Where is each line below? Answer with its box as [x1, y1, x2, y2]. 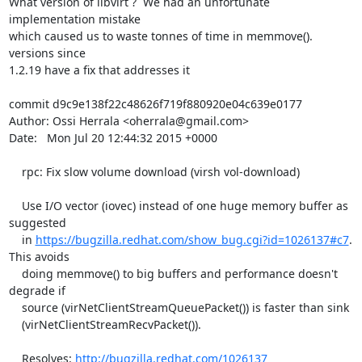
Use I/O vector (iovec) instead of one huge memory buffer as [8, 198, 22, 213]
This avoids [8, 249, 69, 264]
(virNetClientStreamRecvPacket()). [8, 317, 22, 332]
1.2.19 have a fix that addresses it [8, 62, 190, 78]
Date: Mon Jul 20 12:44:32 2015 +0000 [8, 130, 217, 145]
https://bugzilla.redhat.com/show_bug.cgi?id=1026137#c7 [35, 232, 349, 247]
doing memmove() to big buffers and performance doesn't [8, 266, 22, 281]
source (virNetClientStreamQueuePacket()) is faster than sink [8, 300, 22, 315]
